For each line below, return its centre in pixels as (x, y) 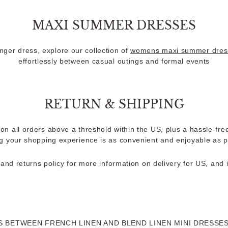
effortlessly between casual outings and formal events (114, 61)
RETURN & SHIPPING (114, 104)
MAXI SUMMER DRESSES (114, 25)
